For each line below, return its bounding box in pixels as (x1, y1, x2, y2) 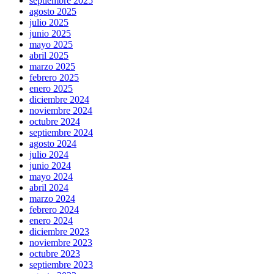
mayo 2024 (29, 171, 73, 182)
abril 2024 (29, 182, 68, 193)
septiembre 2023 (29, 259, 93, 270)
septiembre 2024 (29, 127, 93, 138)
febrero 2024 (29, 204, 79, 215)
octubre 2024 (29, 116, 80, 127)
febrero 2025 (29, 72, 79, 83)
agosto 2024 (29, 138, 76, 149)
